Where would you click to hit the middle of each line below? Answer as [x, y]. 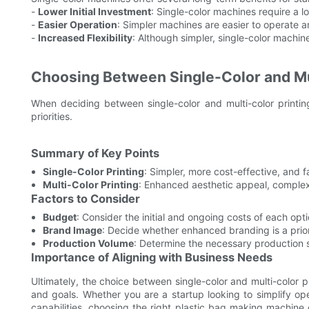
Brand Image [72, 230]
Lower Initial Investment [94, 12]
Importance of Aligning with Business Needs [152, 258]
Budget [59, 217]
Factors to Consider [86, 199]
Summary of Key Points [95, 153]
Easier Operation [78, 25]
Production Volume [88, 243]
